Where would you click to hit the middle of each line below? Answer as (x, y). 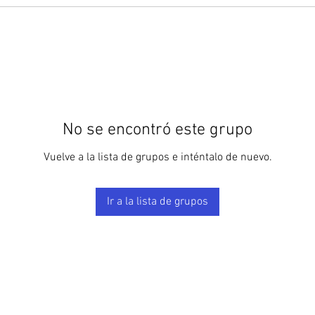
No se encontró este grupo (157, 130)
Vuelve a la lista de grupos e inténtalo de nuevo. (157, 157)
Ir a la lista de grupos (157, 201)
